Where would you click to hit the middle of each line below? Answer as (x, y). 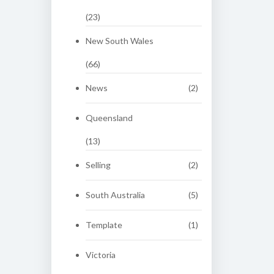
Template (104, 225)
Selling (98, 165)
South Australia (115, 195)
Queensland (109, 118)
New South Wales (119, 41)
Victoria (100, 255)
